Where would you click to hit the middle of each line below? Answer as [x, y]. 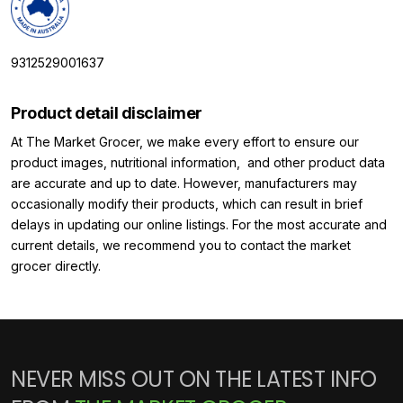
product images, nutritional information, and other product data [198, 163]
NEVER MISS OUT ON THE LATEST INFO [194, 380]
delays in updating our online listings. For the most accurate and [199, 225]
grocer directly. [56, 266]
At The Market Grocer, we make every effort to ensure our [185, 142]
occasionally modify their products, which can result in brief [187, 204]
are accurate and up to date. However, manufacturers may [184, 184]
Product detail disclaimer [107, 113]
